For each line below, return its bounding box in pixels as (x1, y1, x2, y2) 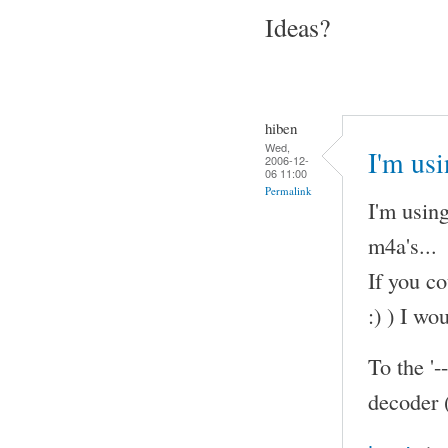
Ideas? (265, 9, 330, 44)
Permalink (265, 182, 312, 198)
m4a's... (368, 229, 437, 260)
